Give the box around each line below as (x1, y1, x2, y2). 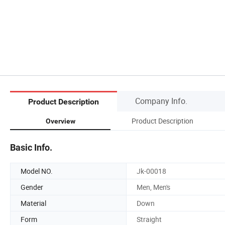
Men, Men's (137, 182, 170, 192)
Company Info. (135, 95, 187, 106)
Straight (137, 214, 162, 224)
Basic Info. (10, 142, 52, 153)
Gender (21, 182, 43, 192)
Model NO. (21, 166, 53, 176)
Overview (45, 117, 75, 125)
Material (21, 198, 46, 208)
